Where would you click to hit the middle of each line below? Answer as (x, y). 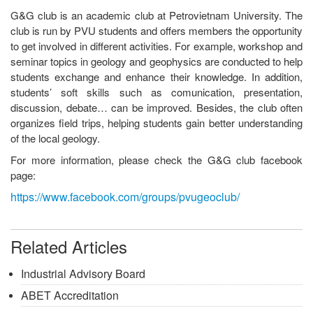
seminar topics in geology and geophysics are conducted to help (156, 61)
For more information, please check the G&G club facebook (156, 159)
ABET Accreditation (70, 295)
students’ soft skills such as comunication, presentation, (156, 92)
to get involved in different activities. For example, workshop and (156, 45)
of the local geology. (58, 138)
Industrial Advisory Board (83, 273)
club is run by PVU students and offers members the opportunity (156, 30)
